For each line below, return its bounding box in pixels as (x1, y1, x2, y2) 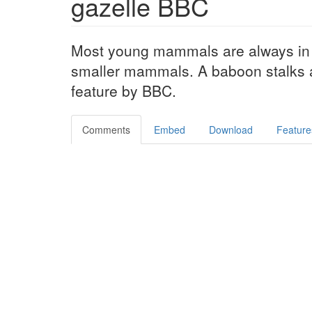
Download (209, 123, 253, 137)
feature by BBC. (71, 80, 176, 102)
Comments (82, 123, 130, 137)
